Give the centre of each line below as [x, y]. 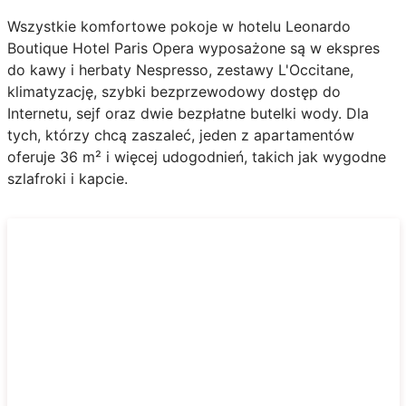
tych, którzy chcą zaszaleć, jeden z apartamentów [180, 135]
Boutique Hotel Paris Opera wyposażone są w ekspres [193, 48]
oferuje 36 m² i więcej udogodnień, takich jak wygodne [196, 156]
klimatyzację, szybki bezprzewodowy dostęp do [174, 91]
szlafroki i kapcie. [67, 178]
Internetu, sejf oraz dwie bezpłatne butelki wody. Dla [188, 113]
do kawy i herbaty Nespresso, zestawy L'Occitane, [180, 69]
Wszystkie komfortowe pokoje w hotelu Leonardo [179, 26]
